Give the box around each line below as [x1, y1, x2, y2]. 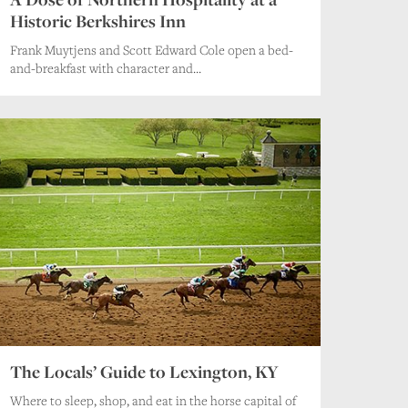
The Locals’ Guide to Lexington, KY [9, 359, 279, 383]
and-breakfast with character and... [9, 58, 201, 76]
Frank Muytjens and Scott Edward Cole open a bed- [9, 40, 293, 58]
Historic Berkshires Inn [9, 8, 186, 33]
